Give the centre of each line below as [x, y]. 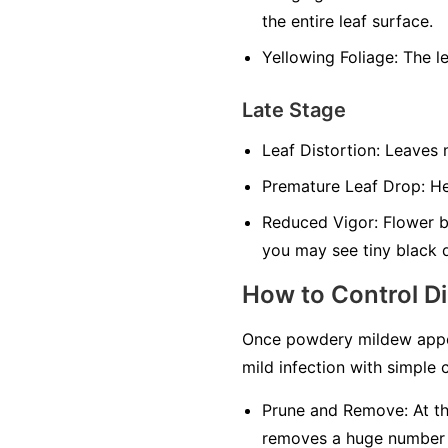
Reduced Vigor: [320, 222]
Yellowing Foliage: [330, 57]
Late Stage [294, 110]
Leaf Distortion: [321, 150]
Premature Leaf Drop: [343, 186]
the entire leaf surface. [347, 21]
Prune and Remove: [335, 410]
